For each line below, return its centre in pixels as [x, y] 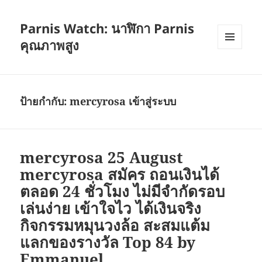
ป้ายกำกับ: [45, 101]
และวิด [230, 65]
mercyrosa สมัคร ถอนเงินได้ [120, 175]
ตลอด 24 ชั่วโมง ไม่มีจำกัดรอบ [123, 192]
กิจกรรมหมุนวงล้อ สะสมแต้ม [115, 225]
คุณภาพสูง [50, 45]
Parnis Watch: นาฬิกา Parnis [107, 28]
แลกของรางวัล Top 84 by [108, 242]
